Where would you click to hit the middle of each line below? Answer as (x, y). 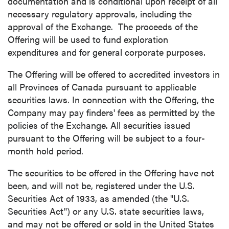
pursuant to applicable (151, 87)
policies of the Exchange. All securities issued (99, 125)
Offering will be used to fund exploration (88, 39)
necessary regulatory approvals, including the (100, 14)
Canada (89, 87)
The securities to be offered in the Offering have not (111, 173)
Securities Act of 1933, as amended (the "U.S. (98, 198)
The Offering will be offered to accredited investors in (114, 74)
